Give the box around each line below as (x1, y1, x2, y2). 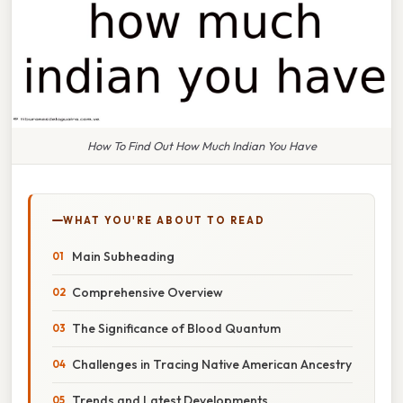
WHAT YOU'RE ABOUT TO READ (63, 213, 265, 227)
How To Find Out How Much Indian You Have (86, 138, 317, 153)
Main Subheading (72, 247, 175, 264)
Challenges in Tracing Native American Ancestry (72, 355, 352, 372)
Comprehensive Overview (72, 283, 223, 300)
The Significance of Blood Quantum (72, 319, 281, 336)
